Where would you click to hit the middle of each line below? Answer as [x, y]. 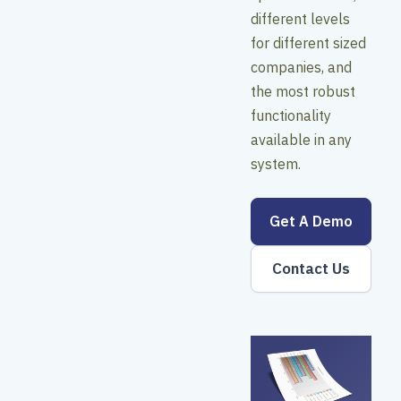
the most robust [303, 91]
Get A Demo [311, 221]
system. [279, 163]
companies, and [301, 67]
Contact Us [311, 268]
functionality [291, 115]
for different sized [308, 43]
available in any [301, 139]
